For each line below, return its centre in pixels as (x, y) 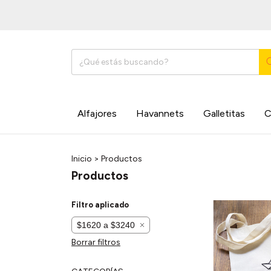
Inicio (82, 159)
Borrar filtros (96, 242)
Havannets (160, 113)
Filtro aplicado (100, 205)
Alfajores (97, 113)
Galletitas (224, 113)
